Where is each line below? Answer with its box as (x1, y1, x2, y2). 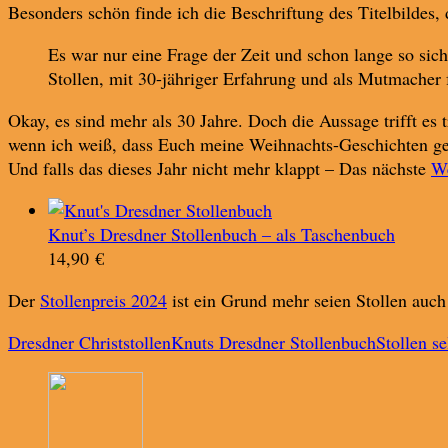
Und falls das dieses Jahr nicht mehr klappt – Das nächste (8, 155, 431, 180)
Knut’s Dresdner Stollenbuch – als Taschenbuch (48, 221, 395, 246)
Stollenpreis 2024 (40, 287, 167, 312)
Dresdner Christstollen (8, 329, 171, 354)
